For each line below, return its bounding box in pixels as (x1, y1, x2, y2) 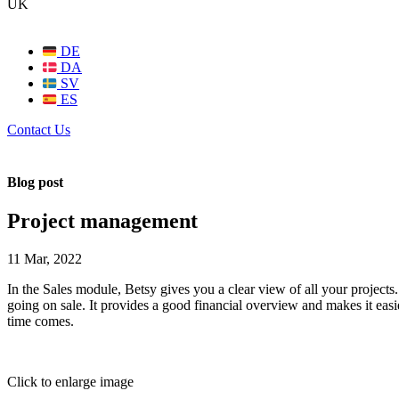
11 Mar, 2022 (7, 250, 82, 266)
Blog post (7, 174, 63, 190)
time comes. (7, 313, 74, 329)
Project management (7, 209, 198, 233)
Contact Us (7, 121, 70, 137)
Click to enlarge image (7, 373, 134, 389)
